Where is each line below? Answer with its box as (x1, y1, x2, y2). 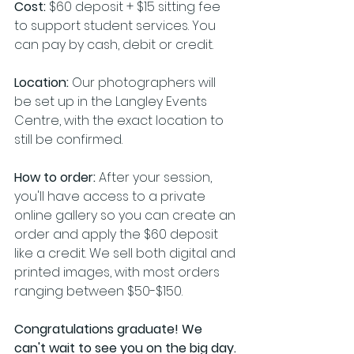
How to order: (14, 168, 99, 186)
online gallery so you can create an (14, 206, 239, 224)
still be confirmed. (14, 130, 122, 149)
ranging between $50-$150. (14, 282, 183, 300)
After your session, (99, 168, 215, 186)
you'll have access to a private (14, 187, 209, 205)
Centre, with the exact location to (14, 111, 227, 130)
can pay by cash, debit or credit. (14, 36, 213, 54)
